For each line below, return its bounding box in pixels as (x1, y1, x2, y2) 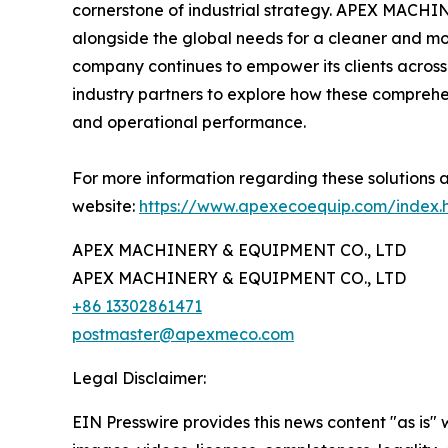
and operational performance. (72, 112, 306, 133)
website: (72, 196, 139, 217)
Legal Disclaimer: (72, 368, 206, 389)
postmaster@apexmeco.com (72, 324, 294, 345)
